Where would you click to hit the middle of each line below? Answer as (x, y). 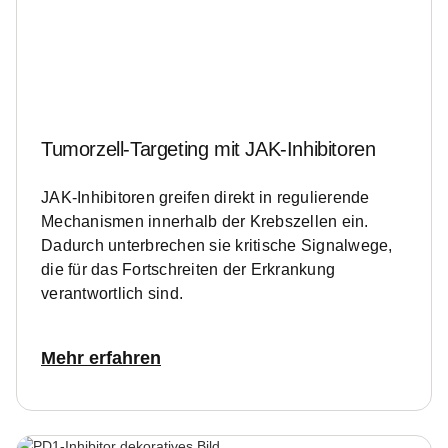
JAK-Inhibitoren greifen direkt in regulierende (205, 198)
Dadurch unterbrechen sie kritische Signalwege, (217, 246)
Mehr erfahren (101, 358)
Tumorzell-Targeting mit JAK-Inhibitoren (208, 149)
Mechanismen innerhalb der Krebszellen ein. (205, 222)
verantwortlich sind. (112, 294)
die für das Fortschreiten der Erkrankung (188, 270)
